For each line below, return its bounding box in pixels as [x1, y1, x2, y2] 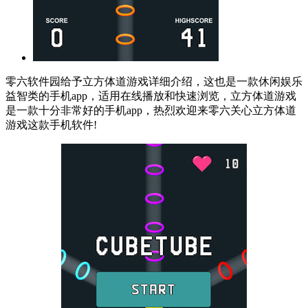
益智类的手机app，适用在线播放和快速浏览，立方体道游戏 [5, 90, 296, 102]
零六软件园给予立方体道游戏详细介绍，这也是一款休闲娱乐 [5, 76, 302, 88]
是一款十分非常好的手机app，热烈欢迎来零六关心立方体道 [5, 104, 296, 117]
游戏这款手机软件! [5, 119, 97, 131]
